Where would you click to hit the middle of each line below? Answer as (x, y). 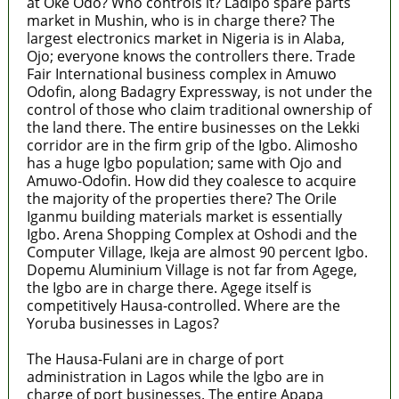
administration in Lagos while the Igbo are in (175, 376)
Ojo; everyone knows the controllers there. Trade (191, 56)
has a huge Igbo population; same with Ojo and (184, 163)
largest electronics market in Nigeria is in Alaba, (185, 38)
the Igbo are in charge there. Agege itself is (169, 287)
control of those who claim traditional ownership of (199, 109)
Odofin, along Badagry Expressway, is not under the (199, 91)
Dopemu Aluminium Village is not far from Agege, (191, 269)
